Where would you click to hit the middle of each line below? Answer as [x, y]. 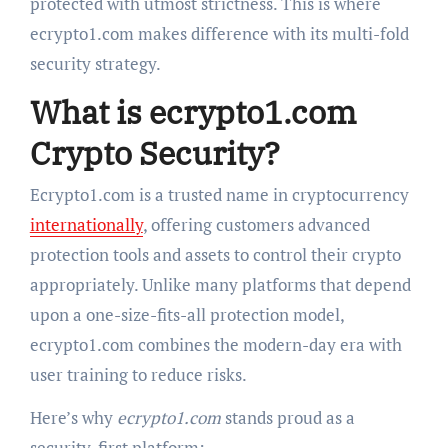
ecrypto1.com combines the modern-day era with [215, 345]
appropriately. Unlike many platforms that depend [220, 285]
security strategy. [95, 63]
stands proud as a [287, 418]
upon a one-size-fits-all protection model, [186, 315]
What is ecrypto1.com [193, 111]
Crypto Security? [154, 152]
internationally [86, 225]
